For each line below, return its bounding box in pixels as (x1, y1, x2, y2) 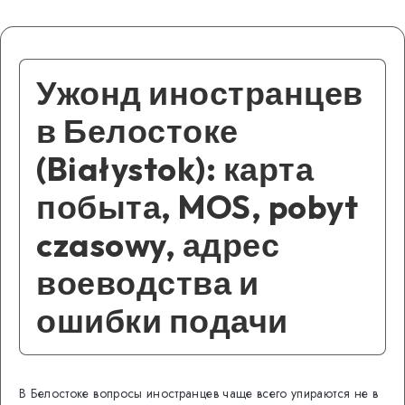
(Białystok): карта (36, 148, 314, 190)
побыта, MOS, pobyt (36, 186, 358, 228)
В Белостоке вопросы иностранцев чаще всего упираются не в (19, 384, 378, 403)
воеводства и (36, 262, 259, 304)
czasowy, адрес (36, 224, 279, 266)
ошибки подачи (36, 300, 288, 342)
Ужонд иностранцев (36, 72, 363, 114)
